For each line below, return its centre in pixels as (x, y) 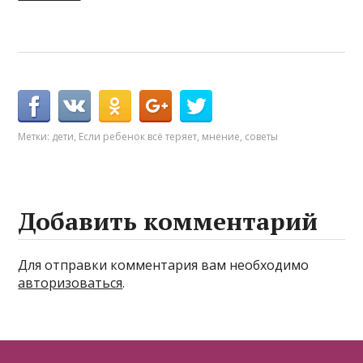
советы (262, 136)
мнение (221, 136)
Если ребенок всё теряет (138, 136)
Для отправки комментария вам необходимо (164, 265)
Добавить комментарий (168, 221)
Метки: (35, 136)
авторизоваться (70, 282)
